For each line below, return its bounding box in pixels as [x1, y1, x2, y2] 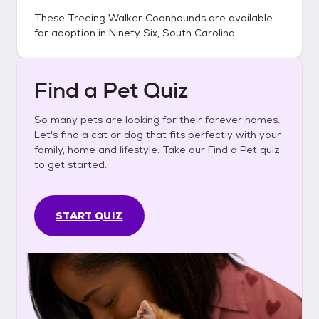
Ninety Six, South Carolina [109, 26, 235, 39]
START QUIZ [56, 209, 123, 222]
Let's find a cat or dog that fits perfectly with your [34, 128, 281, 141]
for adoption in [34, 26, 109, 39]
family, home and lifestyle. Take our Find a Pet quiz [34, 143, 280, 156]
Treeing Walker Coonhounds [68, 11, 206, 24]
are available [206, 11, 273, 24]
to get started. [34, 158, 107, 171]
